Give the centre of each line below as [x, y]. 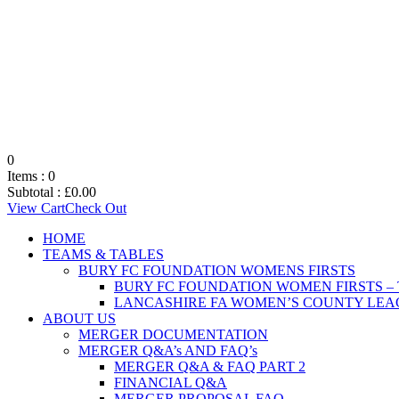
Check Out [96, 208]
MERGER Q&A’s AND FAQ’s [168, 350]
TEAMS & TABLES [103, 254]
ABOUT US [79, 318]
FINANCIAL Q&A [171, 383]
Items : [28, 176]
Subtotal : [36, 192]
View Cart [36, 208]
